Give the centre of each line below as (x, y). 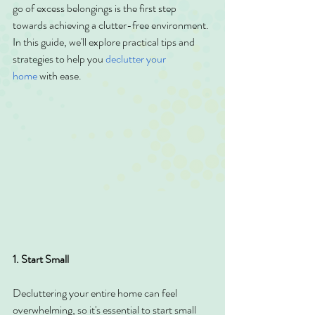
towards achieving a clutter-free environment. (112, 25)
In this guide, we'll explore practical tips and (105, 42)
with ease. (59, 76)
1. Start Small (41, 259)
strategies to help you (59, 59)
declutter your (137, 59)
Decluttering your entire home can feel (96, 293)
